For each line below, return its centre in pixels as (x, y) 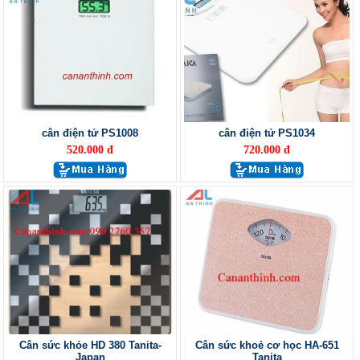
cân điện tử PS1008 (90, 133)
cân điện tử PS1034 (267, 133)
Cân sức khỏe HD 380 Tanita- (90, 345)
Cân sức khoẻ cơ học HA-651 (267, 345)
